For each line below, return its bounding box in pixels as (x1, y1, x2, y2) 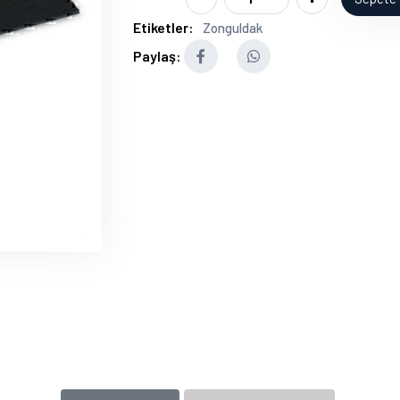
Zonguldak (203, 20, 262, 36)
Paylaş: (133, 47, 181, 64)
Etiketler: (133, 19, 194, 36)
